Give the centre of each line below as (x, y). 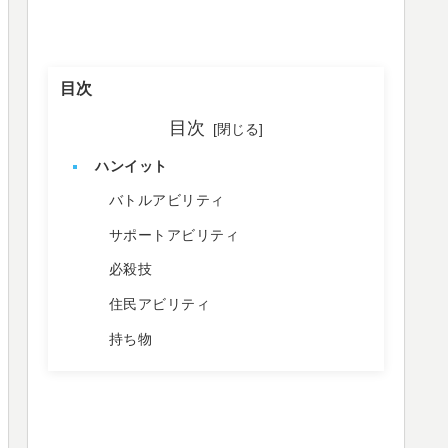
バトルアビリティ (166, 201)
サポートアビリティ (174, 235)
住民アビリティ (159, 305)
